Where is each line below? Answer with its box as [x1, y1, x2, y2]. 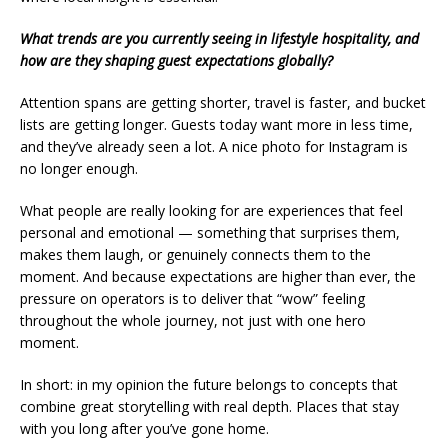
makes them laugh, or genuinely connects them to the [20, 244, 371, 264]
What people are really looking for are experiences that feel [20, 200, 403, 220]
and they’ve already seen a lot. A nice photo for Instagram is [20, 136, 408, 156]
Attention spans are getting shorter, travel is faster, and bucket [20, 92, 426, 112]
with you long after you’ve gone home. [20, 418, 269, 438]
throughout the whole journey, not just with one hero [20, 310, 366, 330]
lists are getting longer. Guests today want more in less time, [20, 114, 413, 134]
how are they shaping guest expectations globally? [20, 50, 333, 70]
